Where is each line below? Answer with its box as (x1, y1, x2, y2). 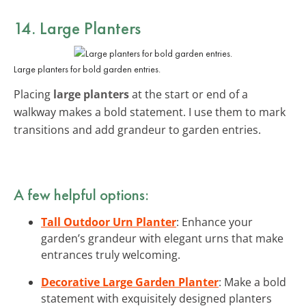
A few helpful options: (14, 184, 149, 205)
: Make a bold (219, 274, 286, 290)
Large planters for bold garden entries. (14, 62, 161, 75)
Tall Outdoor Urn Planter (41, 214, 176, 229)
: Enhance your (176, 214, 253, 229)
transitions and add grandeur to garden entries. (14, 122, 261, 137)
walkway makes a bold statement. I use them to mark (14, 104, 286, 120)
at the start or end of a (129, 86, 248, 102)
